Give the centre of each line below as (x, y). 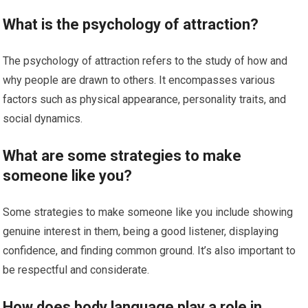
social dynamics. (43, 119)
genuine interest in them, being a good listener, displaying (141, 232)
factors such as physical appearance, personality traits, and (145, 100)
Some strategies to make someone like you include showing (148, 212)
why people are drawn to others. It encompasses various (139, 80)
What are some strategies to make (122, 156)
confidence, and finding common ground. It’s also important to (150, 251)
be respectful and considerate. (76, 270)
